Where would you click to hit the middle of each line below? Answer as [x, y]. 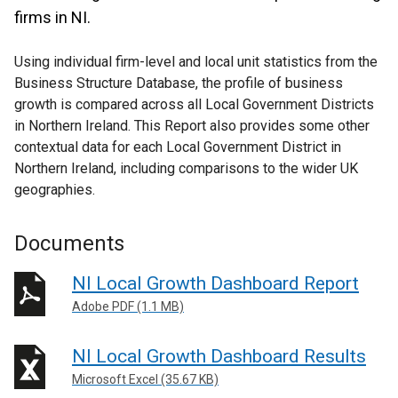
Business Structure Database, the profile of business [179, 83]
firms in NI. [52, 17]
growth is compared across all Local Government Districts [194, 104]
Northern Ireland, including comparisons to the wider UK [186, 168]
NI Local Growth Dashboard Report [215, 283]
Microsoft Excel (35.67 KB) [145, 379]
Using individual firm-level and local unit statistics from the [196, 62]
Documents [69, 243]
